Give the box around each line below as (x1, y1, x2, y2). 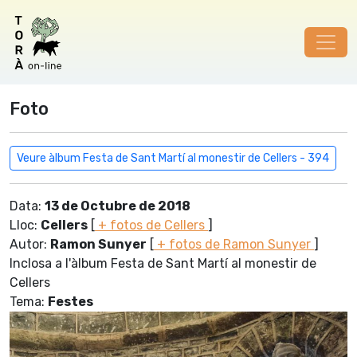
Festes (48, 294, 93, 309)
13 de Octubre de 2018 (45, 198, 190, 214)
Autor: (10, 237, 50, 252)
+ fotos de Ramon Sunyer (154, 237, 314, 252)
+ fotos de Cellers (95, 218, 208, 233)
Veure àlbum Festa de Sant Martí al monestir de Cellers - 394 (17, 151, 329, 165)
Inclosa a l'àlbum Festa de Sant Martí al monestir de (10, 256, 316, 271)
